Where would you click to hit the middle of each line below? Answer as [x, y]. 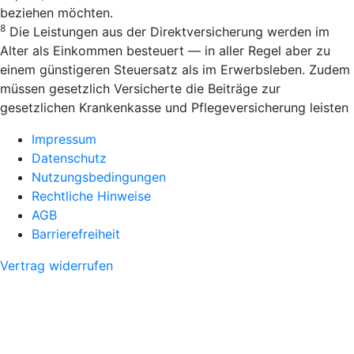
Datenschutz [69, 158]
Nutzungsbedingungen [99, 177]
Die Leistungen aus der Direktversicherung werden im [168, 32]
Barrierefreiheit [76, 234]
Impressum [64, 139]
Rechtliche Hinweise [91, 196]
